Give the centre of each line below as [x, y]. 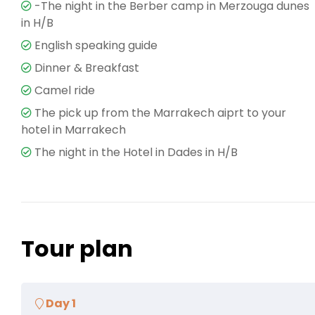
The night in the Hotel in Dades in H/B [136, 152]
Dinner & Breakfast [87, 67]
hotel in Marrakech [73, 129]
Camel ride [65, 90]
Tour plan [77, 248]
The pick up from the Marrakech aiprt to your [160, 112]
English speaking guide [96, 45]
